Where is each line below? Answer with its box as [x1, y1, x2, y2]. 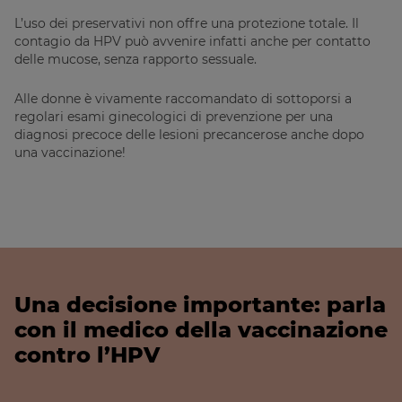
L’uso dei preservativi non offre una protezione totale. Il [14, 15, 359, 32]
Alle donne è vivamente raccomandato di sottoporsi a [14, 91, 352, 108]
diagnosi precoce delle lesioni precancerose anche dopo [14, 127, 364, 144]
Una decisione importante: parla [14, 292, 386, 319]
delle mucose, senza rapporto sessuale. [14, 51, 257, 68]
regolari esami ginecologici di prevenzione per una [14, 109, 333, 126]
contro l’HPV [14, 342, 160, 369]
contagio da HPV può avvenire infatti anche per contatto [14, 33, 371, 50]
